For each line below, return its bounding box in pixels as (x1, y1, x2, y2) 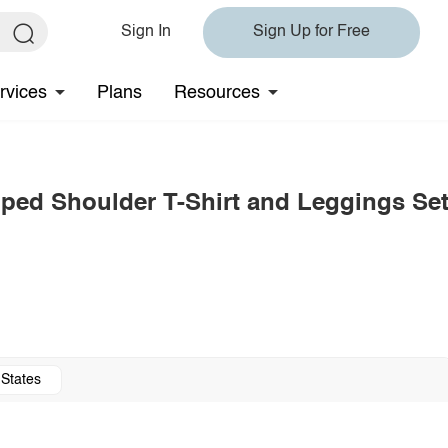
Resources (174, 83, 260, 102)
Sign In (121, 24, 171, 40)
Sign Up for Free (253, 24, 370, 40)
